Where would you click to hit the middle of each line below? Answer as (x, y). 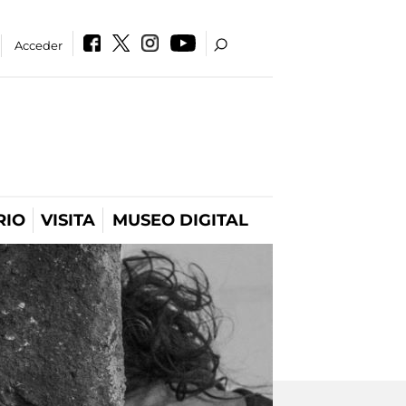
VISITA (68, 220)
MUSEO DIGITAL (180, 220)
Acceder (39, 45)
